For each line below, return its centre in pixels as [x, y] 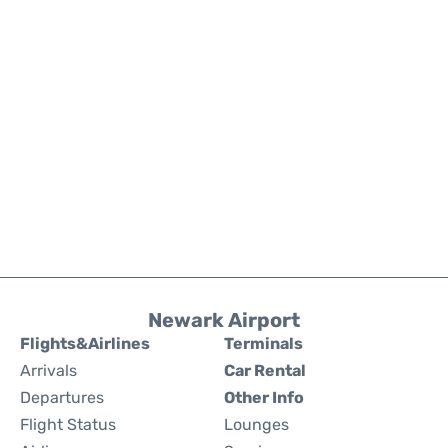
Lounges [256, 424]
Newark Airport [224, 320]
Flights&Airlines [85, 343]
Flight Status [68, 424]
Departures [62, 397]
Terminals [263, 343]
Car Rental [265, 370]
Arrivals [48, 370]
